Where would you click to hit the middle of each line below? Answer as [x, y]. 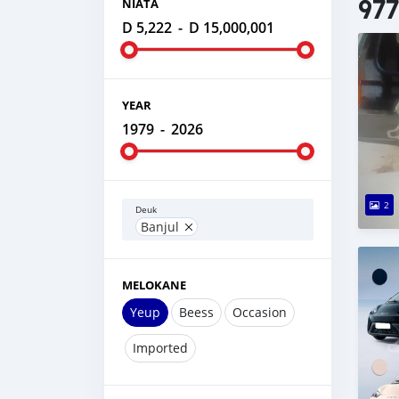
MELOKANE [154, 285]
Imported [160, 348]
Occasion [260, 312]
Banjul [160, 227]
